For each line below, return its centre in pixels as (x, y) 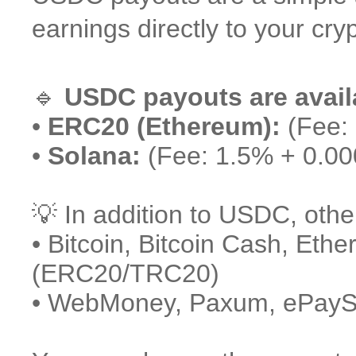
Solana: (94, 156)
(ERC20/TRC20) (126, 273)
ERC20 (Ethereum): (164, 126)
